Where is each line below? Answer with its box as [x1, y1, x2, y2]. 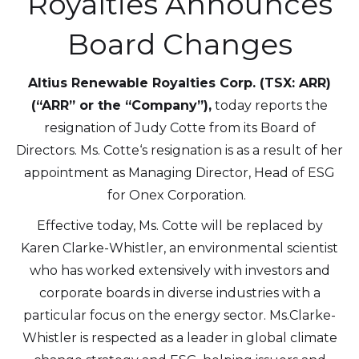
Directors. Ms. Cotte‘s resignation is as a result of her [16, 143, 343, 158]
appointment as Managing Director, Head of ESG [24, 165, 335, 180]
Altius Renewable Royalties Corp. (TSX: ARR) [28, 75, 331, 91]
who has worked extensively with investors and [29, 263, 330, 278]
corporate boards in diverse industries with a [38, 285, 321, 301]
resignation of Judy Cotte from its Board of [43, 120, 316, 135]
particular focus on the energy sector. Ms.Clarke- [23, 308, 336, 323]
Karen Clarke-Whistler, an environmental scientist [21, 240, 338, 256]
